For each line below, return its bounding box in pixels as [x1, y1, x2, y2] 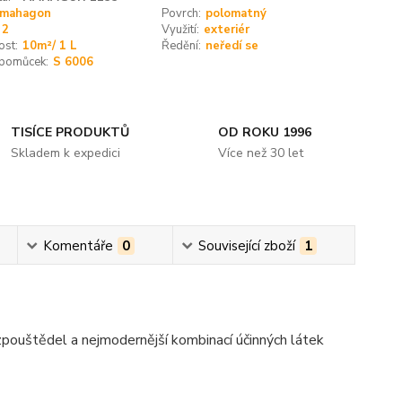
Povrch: [162, 5, 202, 22]
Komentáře [43, 237, 114, 255]
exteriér [204, 22, 250, 38]
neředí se [205, 38, 259, 54]
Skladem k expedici [11, 144, 121, 162]
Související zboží [198, 237, 296, 255]
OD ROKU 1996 [217, 124, 311, 141]
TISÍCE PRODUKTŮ [11, 124, 130, 141]
